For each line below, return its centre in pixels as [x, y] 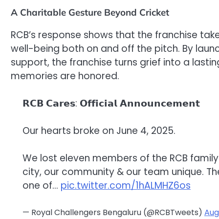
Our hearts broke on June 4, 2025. [99, 131]
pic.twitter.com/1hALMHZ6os [126, 186]
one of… [42, 186]
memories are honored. [65, 76]
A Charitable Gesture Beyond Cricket [90, 12]
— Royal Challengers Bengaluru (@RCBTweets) [113, 212]
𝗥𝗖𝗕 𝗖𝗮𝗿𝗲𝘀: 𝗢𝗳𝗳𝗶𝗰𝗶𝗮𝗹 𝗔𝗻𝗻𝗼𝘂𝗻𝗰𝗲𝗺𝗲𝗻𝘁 [111, 104]
